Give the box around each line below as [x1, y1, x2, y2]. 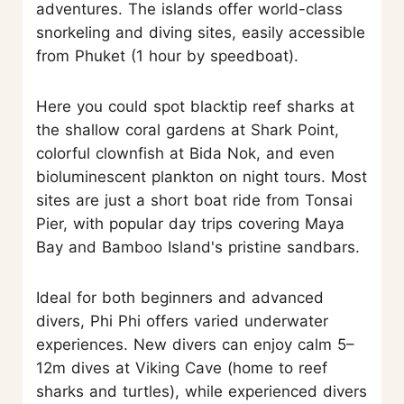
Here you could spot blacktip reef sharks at [36, 96, 354, 115]
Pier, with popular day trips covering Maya [36, 214, 344, 233]
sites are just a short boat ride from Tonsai [36, 190, 353, 209]
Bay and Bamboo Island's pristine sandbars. [36, 237, 360, 256]
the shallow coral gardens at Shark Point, [36, 120, 339, 139]
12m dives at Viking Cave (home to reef [36, 358, 327, 377]
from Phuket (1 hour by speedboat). [36, 46, 298, 65]
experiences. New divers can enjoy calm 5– [36, 335, 354, 353]
